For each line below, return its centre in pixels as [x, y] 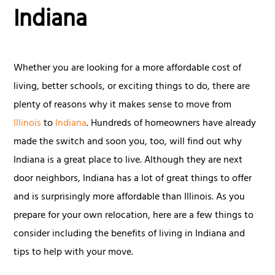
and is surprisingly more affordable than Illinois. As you [130, 197]
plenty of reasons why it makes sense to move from [123, 105]
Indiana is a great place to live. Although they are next [128, 161]
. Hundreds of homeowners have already [172, 124]
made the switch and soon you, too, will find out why [128, 142]
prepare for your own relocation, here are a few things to [134, 216]
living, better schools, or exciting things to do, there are [132, 87]
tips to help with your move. [75, 253]
